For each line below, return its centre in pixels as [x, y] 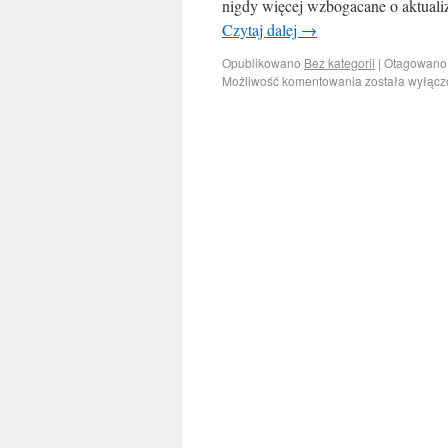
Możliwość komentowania [293, 80]
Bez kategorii [339, 62]
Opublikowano [261, 62]
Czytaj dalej [261, 29]
